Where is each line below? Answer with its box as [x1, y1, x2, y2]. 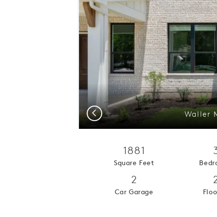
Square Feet [114, 158, 155, 167]
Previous [91, 108, 117, 117]
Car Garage [114, 187, 154, 196]
